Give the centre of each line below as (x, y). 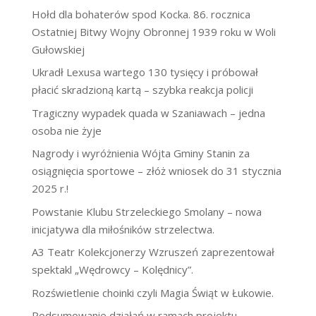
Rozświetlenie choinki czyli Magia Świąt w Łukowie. (152, 292)
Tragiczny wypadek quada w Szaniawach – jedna (148, 113)
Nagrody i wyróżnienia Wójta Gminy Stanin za (140, 153)
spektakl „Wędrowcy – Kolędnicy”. (112, 270)
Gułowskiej (58, 49)
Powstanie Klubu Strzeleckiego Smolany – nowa (146, 211)
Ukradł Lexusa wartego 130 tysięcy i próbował (145, 72)
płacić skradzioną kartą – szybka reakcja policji (142, 90)
